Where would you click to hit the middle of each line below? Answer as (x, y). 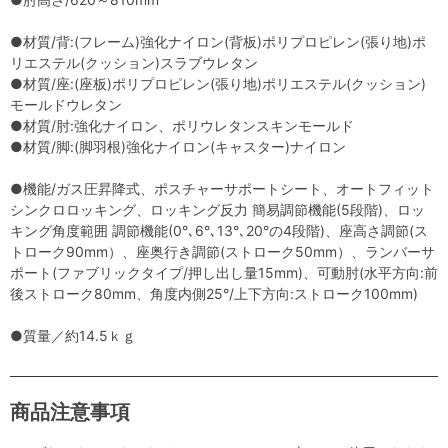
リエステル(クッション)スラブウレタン (134, 63)
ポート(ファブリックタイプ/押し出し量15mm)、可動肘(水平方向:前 (224, 273)
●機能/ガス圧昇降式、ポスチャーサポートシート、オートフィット (222, 189)
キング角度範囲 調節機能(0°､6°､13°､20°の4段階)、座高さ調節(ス (219, 231)
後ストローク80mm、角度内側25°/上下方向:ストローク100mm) (214, 294)
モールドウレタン (66, 105)
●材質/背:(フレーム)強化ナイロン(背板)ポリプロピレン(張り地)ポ (218, 42)
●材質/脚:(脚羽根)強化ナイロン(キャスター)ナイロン (178, 147)
